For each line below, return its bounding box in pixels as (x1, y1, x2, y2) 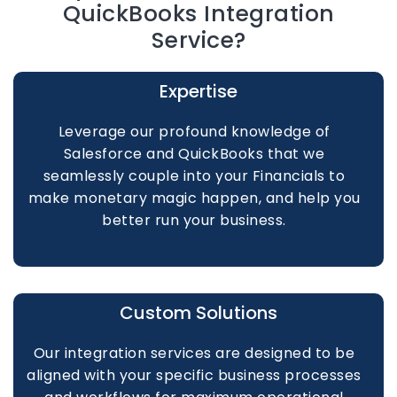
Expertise (160, 79, 237, 104)
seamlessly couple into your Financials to (43, 166, 346, 186)
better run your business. (102, 210, 286, 230)
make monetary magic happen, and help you (27, 188, 361, 208)
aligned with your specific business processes (27, 365, 362, 385)
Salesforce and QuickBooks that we (63, 144, 325, 164)
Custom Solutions (120, 300, 277, 325)
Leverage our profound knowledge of (58, 121, 331, 142)
